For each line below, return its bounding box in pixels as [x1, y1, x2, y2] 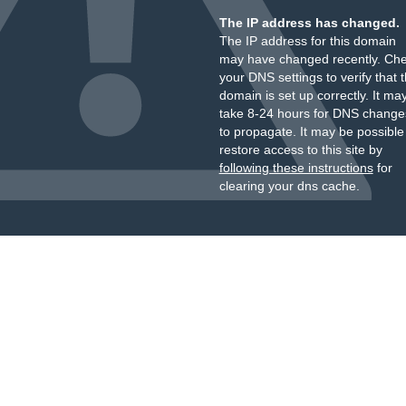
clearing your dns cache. [218, 179, 360, 193]
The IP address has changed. [218, 15, 400, 30]
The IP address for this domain [218, 34, 396, 48]
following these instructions [218, 160, 373, 175]
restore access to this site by [218, 142, 382, 157]
